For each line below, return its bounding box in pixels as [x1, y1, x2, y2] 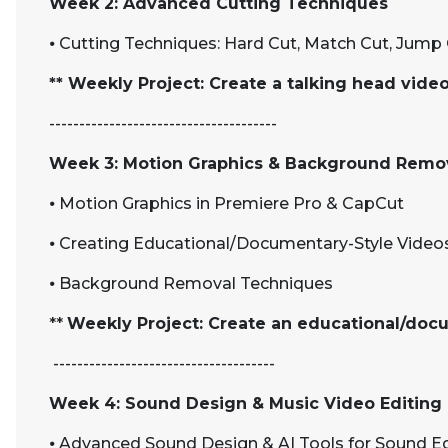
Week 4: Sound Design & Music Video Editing [49, 394, 442, 413]
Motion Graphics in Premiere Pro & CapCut [59, 194, 404, 213]
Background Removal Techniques [59, 274, 333, 293]
